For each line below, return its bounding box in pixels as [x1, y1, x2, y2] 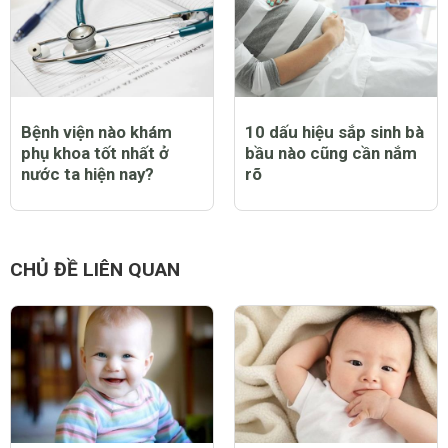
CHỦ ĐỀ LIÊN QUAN [10, 258, 180, 282]
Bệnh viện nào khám [21, 121, 172, 142]
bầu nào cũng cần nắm [245, 142, 417, 163]
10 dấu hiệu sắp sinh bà [245, 121, 424, 142]
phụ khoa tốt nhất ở [21, 142, 169, 163]
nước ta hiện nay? [21, 163, 154, 184]
